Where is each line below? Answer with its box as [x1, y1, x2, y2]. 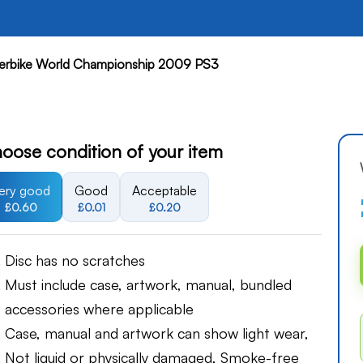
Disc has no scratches [5, 251, 145, 270]
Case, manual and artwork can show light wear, [5, 324, 309, 343]
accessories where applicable [5, 300, 194, 318]
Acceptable [132, 182, 197, 199]
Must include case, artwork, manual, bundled [5, 275, 292, 294]
